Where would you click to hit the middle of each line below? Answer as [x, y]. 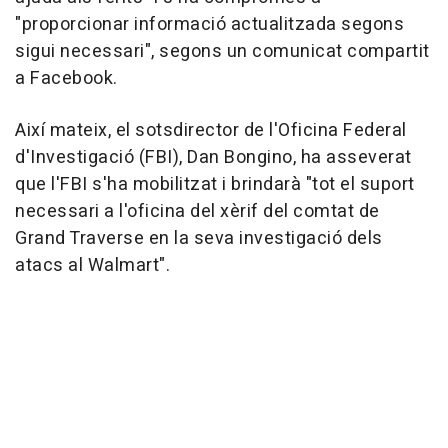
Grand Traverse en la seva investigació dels [199, 239]
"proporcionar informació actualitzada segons [209, 25]
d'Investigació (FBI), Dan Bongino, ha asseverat [213, 158]
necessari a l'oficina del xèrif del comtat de [197, 212]
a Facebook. [66, 79]
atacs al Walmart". [92, 266]
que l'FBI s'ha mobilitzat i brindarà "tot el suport [215, 185]
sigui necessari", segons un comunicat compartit [222, 52]
